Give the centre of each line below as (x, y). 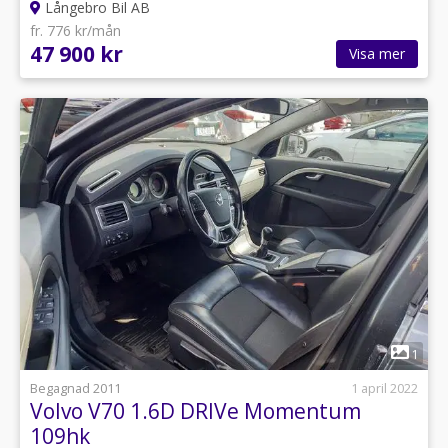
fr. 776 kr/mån (75, 30)
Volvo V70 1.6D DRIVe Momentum (195, 411)
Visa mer (377, 53)
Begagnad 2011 (75, 388)
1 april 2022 (384, 388)
